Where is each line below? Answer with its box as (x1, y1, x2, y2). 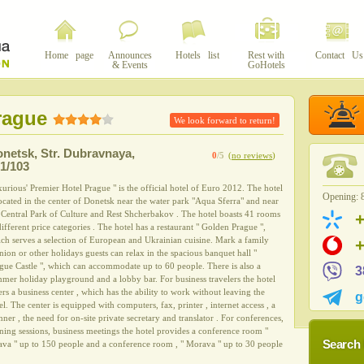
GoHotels (247, 59, 285, 71)
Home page (39, 50, 93, 61)
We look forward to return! (174, 115, 276, 125)
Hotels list (170, 50, 219, 61)
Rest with (248, 50, 284, 61)
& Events (111, 59, 148, 71)
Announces (107, 50, 152, 61)
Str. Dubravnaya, (41, 147, 135, 160)
